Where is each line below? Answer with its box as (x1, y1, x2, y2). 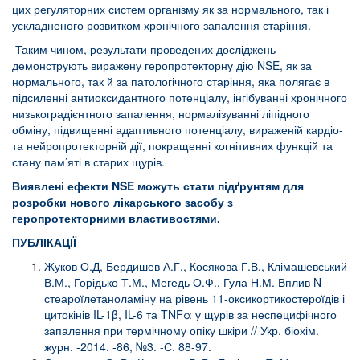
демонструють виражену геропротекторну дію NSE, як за (12, 56, 312, 73)
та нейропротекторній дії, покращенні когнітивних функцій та (12, 137, 333, 153)
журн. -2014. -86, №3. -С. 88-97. (44, 337, 211, 354)
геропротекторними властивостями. (12, 209, 220, 226)
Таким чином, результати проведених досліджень (12, 40, 276, 57)
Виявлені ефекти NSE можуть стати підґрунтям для (12, 177, 304, 194)
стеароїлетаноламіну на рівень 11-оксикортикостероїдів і (44, 289, 345, 306)
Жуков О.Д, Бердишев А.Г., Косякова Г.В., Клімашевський (44, 257, 347, 274)
